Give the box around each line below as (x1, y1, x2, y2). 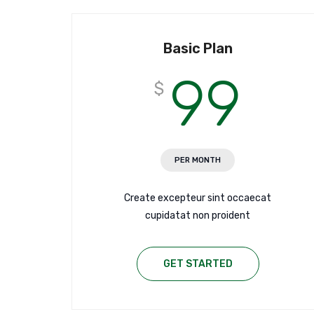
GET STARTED (163, 258, 233, 271)
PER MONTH (175, 156, 221, 165)
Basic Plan (163, 40, 233, 57)
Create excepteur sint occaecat (124, 192, 271, 205)
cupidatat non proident (145, 210, 250, 222)
